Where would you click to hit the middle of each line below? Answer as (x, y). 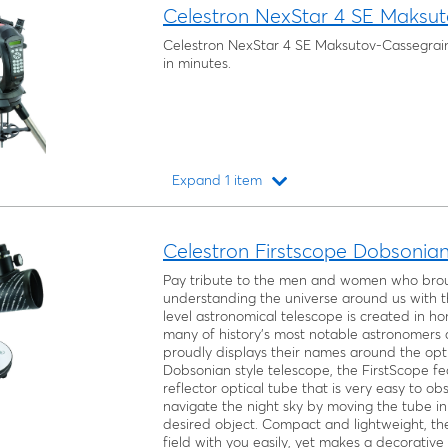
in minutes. (197, 63)
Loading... (392, 215)
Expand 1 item (217, 180)
